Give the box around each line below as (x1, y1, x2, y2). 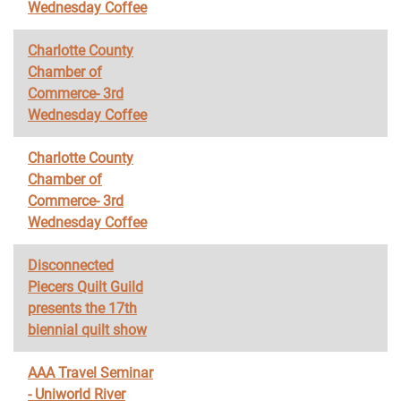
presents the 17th (28, 300, 137, 317)
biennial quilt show (28, 321, 147, 338)
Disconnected (28, 257, 114, 274)
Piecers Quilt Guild (28, 278, 143, 295)
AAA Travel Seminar (28, 364, 153, 381)
